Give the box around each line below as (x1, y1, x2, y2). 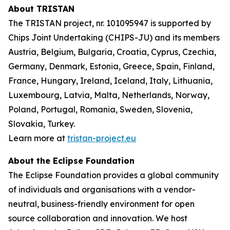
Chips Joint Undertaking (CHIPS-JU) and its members (8, 32, 220, 43)
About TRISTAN (8, 4, 74, 14)
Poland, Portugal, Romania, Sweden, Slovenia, (8, 104, 193, 114)
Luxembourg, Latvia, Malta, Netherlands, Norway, (8, 90, 209, 100)
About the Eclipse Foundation (8, 156, 135, 166)
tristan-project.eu (67, 133, 136, 143)
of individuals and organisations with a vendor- (8, 184, 196, 195)
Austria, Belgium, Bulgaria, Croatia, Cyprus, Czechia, (8, 47, 216, 57)
